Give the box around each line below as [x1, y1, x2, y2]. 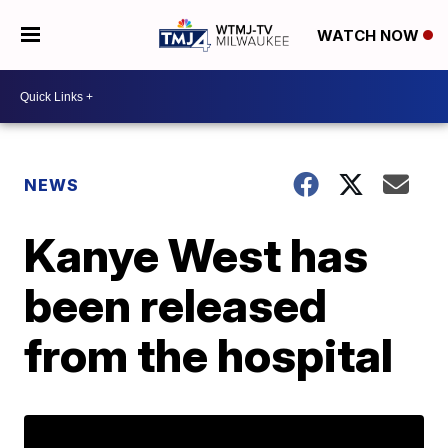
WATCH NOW [316, 26, 423, 46]
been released [24, 277, 328, 333]
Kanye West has [24, 227, 369, 283]
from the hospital [24, 327, 394, 383]
